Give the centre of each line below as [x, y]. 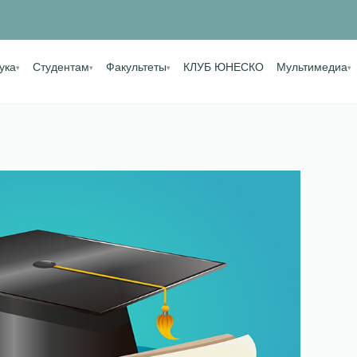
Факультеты [136, 67]
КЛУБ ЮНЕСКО [223, 67]
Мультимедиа [312, 67]
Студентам [61, 67]
